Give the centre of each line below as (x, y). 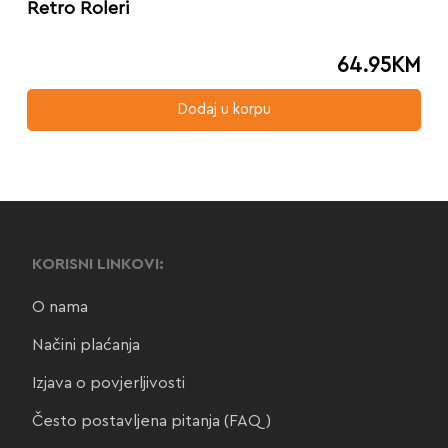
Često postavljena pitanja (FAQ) (151, 421)
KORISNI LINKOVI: (97, 264)
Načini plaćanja (85, 345)
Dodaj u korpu (223, 110)
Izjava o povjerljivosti (108, 383)
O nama (59, 307)
